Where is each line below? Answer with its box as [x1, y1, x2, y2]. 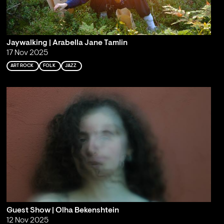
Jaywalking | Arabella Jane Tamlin [6, 39, 127, 47]
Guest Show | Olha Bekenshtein [6, 206, 119, 214]
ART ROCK [10, 63, 33, 68]
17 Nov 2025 [6, 49, 48, 57]
